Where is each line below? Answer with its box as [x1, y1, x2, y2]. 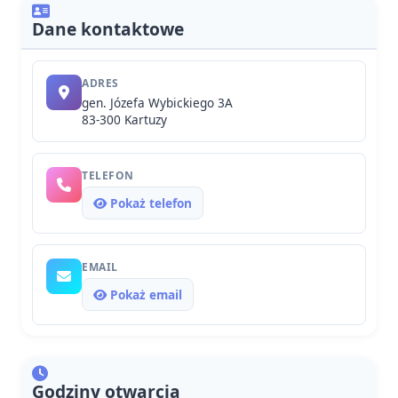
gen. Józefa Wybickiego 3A [82, 94, 233, 111]
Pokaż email [107, 286, 182, 303]
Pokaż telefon [107, 195, 192, 211]
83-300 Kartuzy [82, 111, 167, 128]
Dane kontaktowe [32, 17, 184, 41]
